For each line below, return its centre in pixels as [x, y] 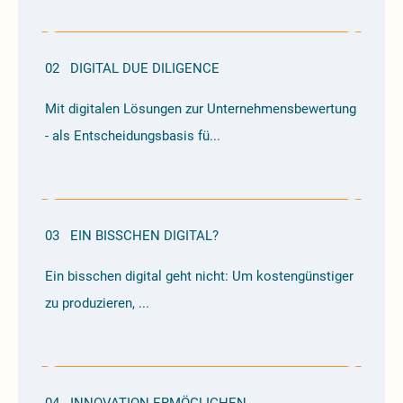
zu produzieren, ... [97, 303]
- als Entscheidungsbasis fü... [133, 136]
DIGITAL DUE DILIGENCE [144, 68]
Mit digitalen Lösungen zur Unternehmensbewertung [201, 109]
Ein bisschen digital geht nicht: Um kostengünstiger [199, 276]
